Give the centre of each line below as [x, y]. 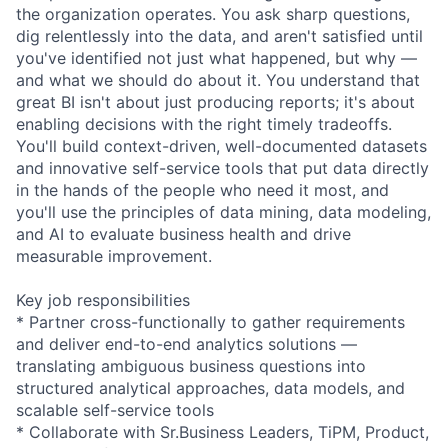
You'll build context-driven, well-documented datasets [221, 145]
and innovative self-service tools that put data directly [222, 167]
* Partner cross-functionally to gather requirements [210, 321]
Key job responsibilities [103, 299]
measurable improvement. [114, 255]
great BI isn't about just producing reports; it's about [215, 101]
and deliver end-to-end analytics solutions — [186, 343]
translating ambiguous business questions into [191, 365]
